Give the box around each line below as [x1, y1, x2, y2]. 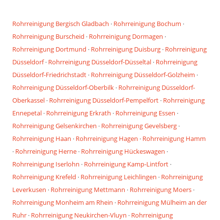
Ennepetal [12, 108, 42, 117]
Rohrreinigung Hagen [76, 134, 138, 143]
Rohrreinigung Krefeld [12, 172, 76, 181]
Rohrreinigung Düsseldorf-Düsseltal [48, 57, 151, 66]
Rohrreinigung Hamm [142, 134, 206, 143]
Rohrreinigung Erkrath [46, 108, 111, 117]
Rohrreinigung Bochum [113, 19, 181, 28]
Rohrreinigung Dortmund [12, 44, 86, 54]
